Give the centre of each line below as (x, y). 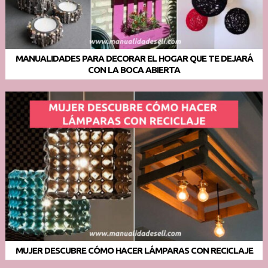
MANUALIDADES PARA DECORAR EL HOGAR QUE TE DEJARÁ (134, 58)
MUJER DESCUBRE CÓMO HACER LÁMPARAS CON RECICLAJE (134, 251)
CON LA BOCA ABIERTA (134, 69)
